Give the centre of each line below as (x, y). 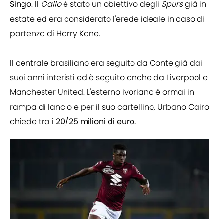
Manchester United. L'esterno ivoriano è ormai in (102, 92)
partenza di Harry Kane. (55, 34)
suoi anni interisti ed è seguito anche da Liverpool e (109, 78)
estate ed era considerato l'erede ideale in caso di (107, 19)
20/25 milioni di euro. (96, 122)
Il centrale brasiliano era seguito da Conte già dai (106, 63)
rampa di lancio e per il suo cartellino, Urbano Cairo (109, 107)
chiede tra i (33, 122)
